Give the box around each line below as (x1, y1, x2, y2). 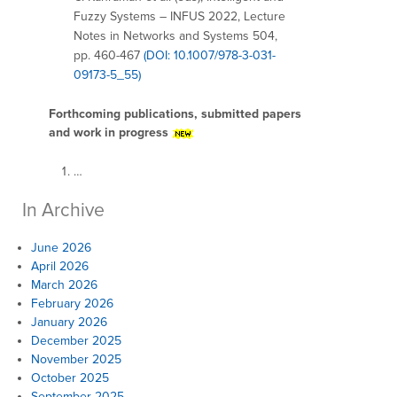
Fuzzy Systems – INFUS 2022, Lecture (74, 8, 285, 24)
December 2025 (31, 332, 121, 348)
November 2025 (31, 351, 121, 367)
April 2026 (31, 258, 89, 274)
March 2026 (31, 276, 97, 292)
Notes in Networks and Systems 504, (74, 27, 277, 43)
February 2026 (31, 295, 113, 311)
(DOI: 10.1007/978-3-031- (144, 47, 276, 63)
